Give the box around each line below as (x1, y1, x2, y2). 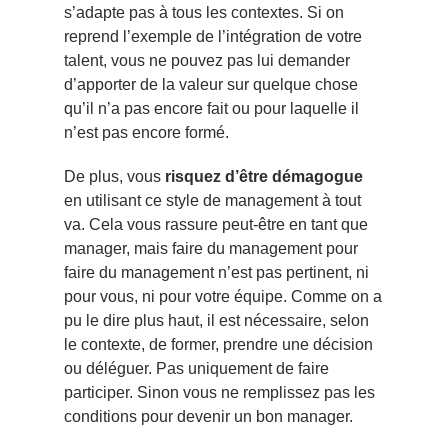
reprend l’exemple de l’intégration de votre (64, 28, 362, 46)
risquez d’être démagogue (161, 167, 363, 185)
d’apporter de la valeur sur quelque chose (64, 76, 358, 94)
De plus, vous (64, 167, 161, 185)
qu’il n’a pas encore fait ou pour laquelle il (64, 100, 359, 118)
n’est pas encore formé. (64, 124, 229, 142)
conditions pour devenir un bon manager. (64, 407, 357, 425)
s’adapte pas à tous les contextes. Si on (64, 4, 344, 22)
